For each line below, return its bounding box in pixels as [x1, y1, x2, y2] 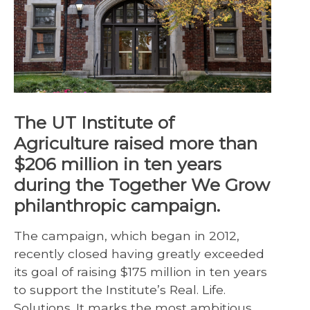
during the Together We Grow [14, 174, 270, 195]
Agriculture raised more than [14, 132, 257, 154]
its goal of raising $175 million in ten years [14, 264, 267, 279]
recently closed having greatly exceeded [14, 246, 264, 261]
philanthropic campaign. [14, 194, 220, 216]
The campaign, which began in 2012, [14, 228, 239, 243]
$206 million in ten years [14, 153, 221, 174]
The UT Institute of [14, 111, 174, 133]
